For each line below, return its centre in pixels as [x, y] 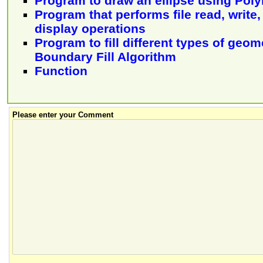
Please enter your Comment [63, 115]
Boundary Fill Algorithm [105, 57]
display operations [90, 29]
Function [61, 71]
